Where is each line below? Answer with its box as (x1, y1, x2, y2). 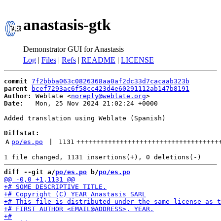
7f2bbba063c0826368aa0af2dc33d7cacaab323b (32, 77, 189, 85)
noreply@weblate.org (71, 92, 146, 100)
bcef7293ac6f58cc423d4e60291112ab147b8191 (32, 85, 189, 92)
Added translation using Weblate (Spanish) (4, 114, 166, 122)
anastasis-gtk (23, 16, 111, 34)
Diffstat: (4, 129, 39, 137)
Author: (4, 92, 32, 100)
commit (4, 77, 28, 85)
